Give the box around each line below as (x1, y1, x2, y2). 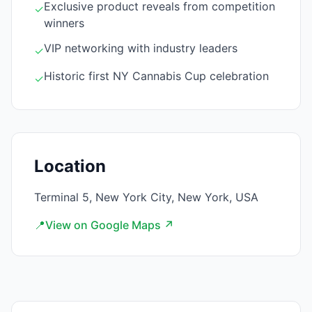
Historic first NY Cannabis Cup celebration (44, 69, 269, 83)
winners (44, 16, 84, 30)
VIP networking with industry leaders (44, 41, 237, 55)
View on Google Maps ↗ (45, 218, 174, 232)
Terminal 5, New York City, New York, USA (34, 190, 258, 204)
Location (34, 156, 106, 176)
